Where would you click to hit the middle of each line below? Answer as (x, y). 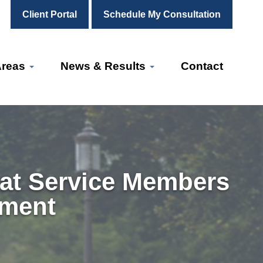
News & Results (104, 66)
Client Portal (50, 14)
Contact (202, 66)
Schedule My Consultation (162, 14)
